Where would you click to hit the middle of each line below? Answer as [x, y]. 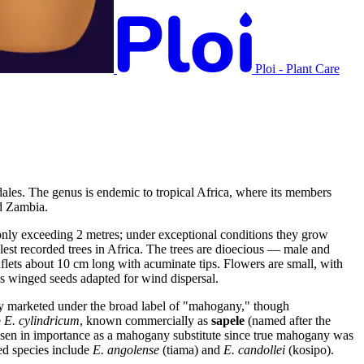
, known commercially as [145, 320]
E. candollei [254, 349]
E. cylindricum [42, 320]
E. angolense [126, 349]
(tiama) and [191, 349]
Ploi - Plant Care [297, 69]
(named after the [288, 320]
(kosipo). [310, 349]
